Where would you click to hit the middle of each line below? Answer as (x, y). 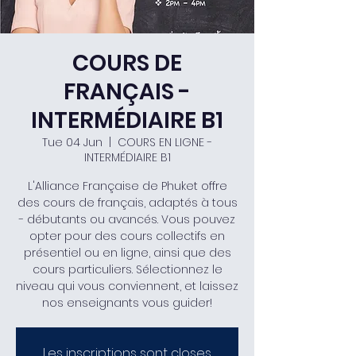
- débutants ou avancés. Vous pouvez (127, 219)
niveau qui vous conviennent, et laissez (127, 286)
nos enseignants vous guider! (127, 303)
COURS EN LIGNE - (165, 142)
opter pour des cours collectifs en (127, 236)
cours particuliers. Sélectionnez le (127, 269)
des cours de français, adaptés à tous (127, 203)
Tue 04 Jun (72, 142)
